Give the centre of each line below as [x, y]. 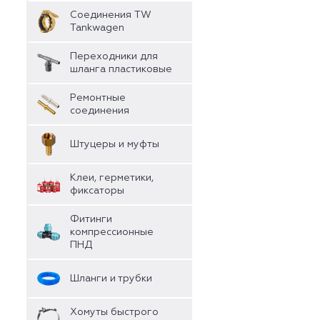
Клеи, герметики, [112, 178]
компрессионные [112, 232]
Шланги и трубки [111, 279]
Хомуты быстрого [114, 312]
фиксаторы [97, 191]
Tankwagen [97, 28]
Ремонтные [98, 98]
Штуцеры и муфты [115, 144]
